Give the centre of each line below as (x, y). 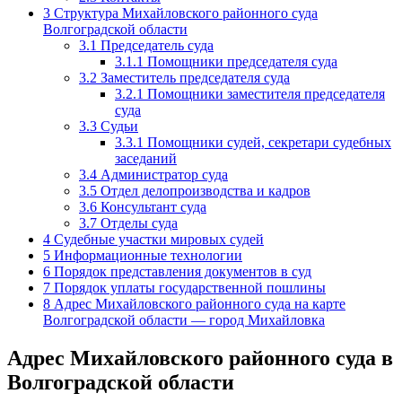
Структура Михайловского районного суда (184, 13)
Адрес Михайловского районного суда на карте (198, 303)
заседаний (146, 158)
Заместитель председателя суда (193, 77)
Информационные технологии (146, 255)
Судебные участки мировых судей (157, 239)
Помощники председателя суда (240, 61)
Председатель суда (155, 45)
